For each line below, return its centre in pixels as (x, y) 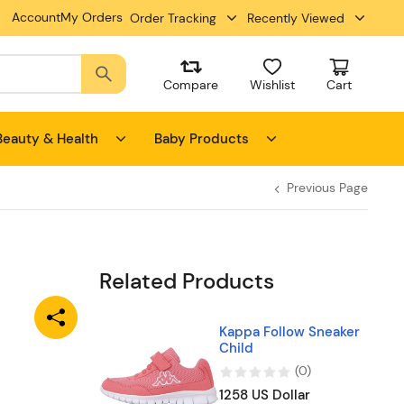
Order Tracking (173, 18)
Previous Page (327, 188)
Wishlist (273, 84)
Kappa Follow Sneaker (289, 332)
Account (36, 17)
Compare (191, 84)
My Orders (92, 17)
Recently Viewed (296, 18)
